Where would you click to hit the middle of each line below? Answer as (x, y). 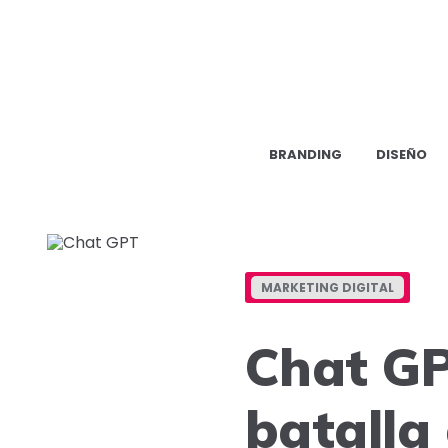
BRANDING (305, 154)
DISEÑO (401, 154)
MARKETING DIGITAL (327, 287)
